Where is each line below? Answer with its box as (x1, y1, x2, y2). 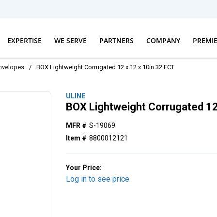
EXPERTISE (7, 35, 42, 45)
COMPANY (146, 35, 180, 45)
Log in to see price (66, 174, 130, 184)
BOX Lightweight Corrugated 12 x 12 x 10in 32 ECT (36, 63, 174, 71)
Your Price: (66, 164, 102, 171)
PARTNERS (99, 35, 134, 45)
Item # (66, 134, 87, 142)
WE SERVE (54, 35, 87, 45)
